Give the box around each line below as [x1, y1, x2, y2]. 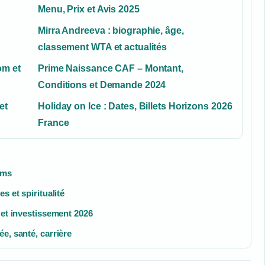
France [38, 117, 69, 128]
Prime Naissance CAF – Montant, [38, 63, 183, 73]
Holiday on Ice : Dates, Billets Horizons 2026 [38, 101, 232, 111]
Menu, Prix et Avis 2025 [38, 4, 140, 14]
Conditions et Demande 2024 [38, 79, 166, 90]
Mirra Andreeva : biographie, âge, [38, 25, 184, 35]
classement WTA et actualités [38, 41, 167, 52]
